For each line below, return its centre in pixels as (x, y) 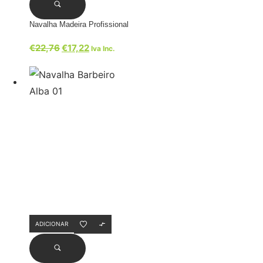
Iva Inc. (103, 48)
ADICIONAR (52, 224)
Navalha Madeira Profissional (79, 24)
